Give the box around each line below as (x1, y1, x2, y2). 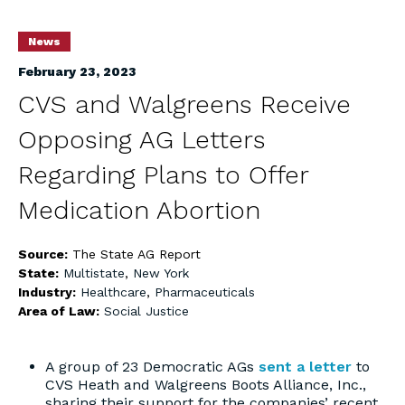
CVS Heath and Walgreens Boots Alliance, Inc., (45, 376, 366, 393)
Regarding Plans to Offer (18, 160, 308, 190)
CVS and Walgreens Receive (18, 89, 351, 119)
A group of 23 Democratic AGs (45, 358, 259, 375)
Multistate (63, 266, 125, 280)
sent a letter (259, 358, 352, 375)
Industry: (18, 285, 80, 299)
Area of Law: (18, 304, 103, 318)
